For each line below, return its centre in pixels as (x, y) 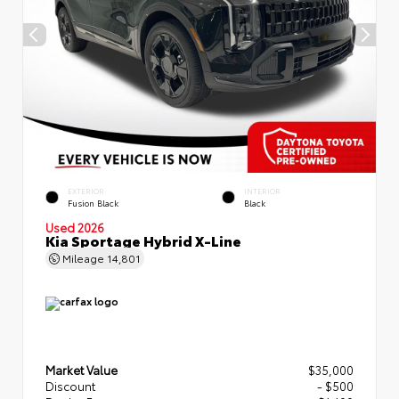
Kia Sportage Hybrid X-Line (143, 240)
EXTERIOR (86, 191)
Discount (70, 386)
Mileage (83, 258)
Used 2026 (75, 228)
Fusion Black (93, 202)
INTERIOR (262, 191)
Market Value (81, 370)
